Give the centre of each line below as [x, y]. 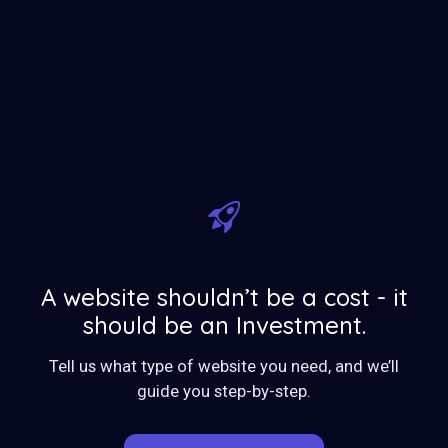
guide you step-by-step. [224, 391]
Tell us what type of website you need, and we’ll [224, 366]
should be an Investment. [224, 325]
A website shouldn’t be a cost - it [224, 297]
